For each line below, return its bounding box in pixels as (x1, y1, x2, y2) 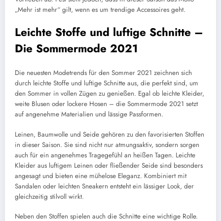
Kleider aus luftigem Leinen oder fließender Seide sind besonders (15, 160, 203, 170)
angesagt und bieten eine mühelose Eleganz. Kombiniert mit (15, 171, 186, 181)
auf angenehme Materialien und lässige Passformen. (15, 110, 163, 119)
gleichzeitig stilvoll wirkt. (15, 191, 84, 201)
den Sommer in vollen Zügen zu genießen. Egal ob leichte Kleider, (15, 89, 204, 99)
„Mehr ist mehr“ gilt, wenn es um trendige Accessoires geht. (15, 4, 185, 14)
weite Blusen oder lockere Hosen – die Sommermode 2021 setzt (15, 99, 198, 109)
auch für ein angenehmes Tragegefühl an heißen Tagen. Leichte (15, 150, 195, 160)
